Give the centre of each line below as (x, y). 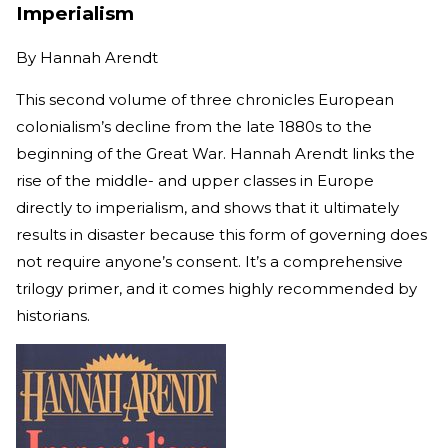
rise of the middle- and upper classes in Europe (195, 180)
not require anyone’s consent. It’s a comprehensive (209, 261)
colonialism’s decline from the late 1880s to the (194, 126)
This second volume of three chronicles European (205, 99)
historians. (53, 315)
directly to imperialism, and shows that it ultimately (207, 207)
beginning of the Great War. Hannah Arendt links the (215, 153)
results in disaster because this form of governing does (221, 234)
